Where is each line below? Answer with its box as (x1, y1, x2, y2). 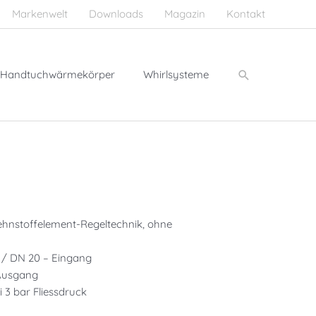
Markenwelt (12, 7, 68, 20)
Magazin (164, 7, 205, 20)
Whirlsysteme (143, 68, 209, 81)
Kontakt (226, 7, 265, 20)
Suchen (236, 65, 282, 83)
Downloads (89, 7, 143, 20)
